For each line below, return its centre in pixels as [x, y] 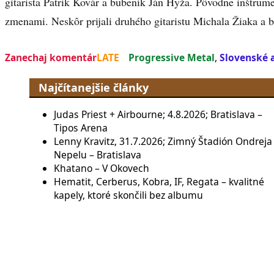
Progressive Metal [172, 57]
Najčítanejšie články [94, 88]
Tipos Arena [81, 128]
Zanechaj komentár [51, 57]
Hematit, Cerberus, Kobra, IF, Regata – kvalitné [159, 182]
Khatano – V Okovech [102, 168]
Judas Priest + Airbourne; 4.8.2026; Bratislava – [158, 115]
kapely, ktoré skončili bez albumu [128, 195]
